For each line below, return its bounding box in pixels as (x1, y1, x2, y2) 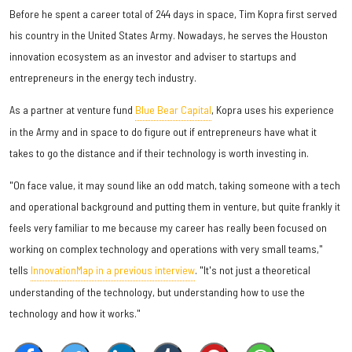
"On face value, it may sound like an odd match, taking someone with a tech (9, 178, 340, 192)
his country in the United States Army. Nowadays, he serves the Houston (9, 27, 328, 42)
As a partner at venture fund (9, 102, 135, 116)
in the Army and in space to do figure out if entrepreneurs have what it (9, 124, 317, 138)
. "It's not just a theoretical (195, 262, 310, 277)
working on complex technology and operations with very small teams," (9, 241, 323, 255)
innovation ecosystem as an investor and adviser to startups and (9, 49, 296, 63)
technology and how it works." (9, 306, 141, 320)
